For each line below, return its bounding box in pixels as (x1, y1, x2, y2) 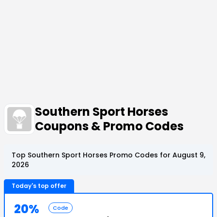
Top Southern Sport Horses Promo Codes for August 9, (12, 150, 205, 160)
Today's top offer (12, 182, 66, 190)
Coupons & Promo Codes (35, 118, 184, 134)
